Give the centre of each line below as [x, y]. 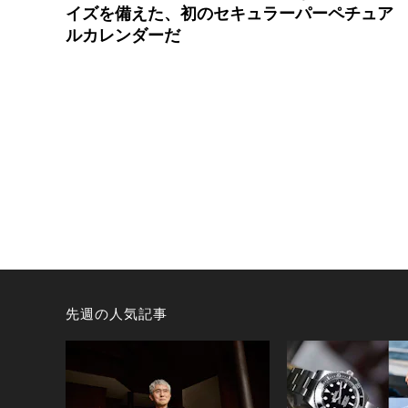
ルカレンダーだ [123, 35]
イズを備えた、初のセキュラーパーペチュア [229, 13]
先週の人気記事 [117, 315]
